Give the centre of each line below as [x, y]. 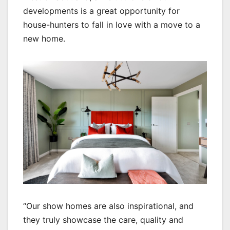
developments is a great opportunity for [101, 11]
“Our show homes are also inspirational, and [108, 206]
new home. [44, 39]
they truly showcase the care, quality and [103, 219]
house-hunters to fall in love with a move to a [112, 25]
